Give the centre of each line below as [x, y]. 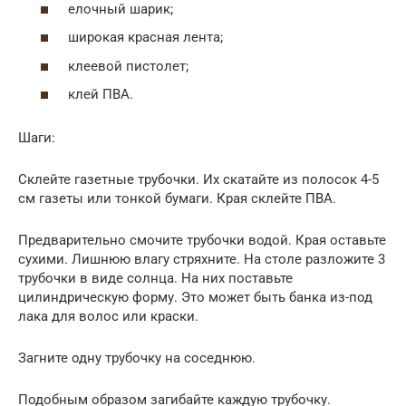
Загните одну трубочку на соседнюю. [137, 358]
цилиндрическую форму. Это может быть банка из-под [195, 297]
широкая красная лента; [145, 37]
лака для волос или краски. [108, 316]
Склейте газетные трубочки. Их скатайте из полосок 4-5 [198, 179]
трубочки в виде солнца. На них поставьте [155, 278]
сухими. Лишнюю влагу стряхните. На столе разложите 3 [202, 259]
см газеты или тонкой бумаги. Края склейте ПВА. [177, 198]
